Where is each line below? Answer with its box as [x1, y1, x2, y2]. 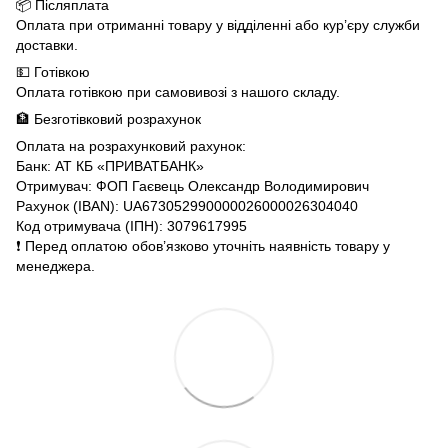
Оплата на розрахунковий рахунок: [16, 138, 246, 155]
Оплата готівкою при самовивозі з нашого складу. [16, 84, 340, 101]
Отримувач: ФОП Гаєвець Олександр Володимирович [16, 178, 369, 195]
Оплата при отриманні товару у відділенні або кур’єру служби [16, 17, 420, 34]
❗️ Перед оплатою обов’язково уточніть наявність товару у [16, 238, 390, 255]
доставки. [16, 37, 78, 54]
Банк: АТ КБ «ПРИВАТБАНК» [16, 158, 204, 175]
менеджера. [16, 258, 95, 275]
